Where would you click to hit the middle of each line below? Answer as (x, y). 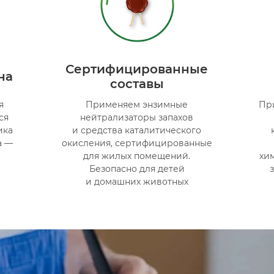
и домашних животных (137, 181)
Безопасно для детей (137, 168)
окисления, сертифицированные (137, 143)
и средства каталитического (137, 130)
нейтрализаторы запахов (137, 117)
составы (137, 83)
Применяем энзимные (137, 104)
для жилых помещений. (137, 156)
